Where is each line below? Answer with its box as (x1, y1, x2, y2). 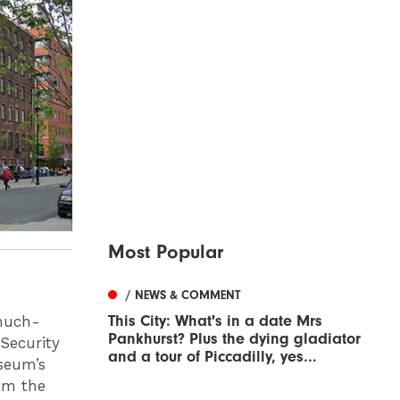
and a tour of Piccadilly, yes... (108, 347, 317, 367)
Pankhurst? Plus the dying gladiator (108, 329, 361, 349)
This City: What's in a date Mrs (108, 312, 322, 331)
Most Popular (108, 240, 223, 264)
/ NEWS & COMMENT (126, 287, 240, 304)
